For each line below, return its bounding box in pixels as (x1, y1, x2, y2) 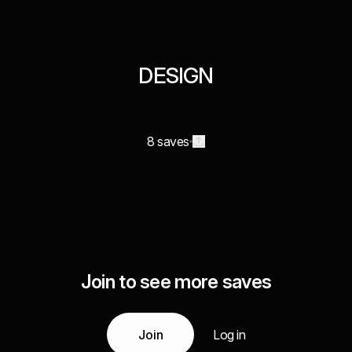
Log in (213, 327, 245, 343)
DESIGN (138, 62, 214, 89)
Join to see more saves (80, 270, 272, 293)
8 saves (147, 134, 189, 149)
